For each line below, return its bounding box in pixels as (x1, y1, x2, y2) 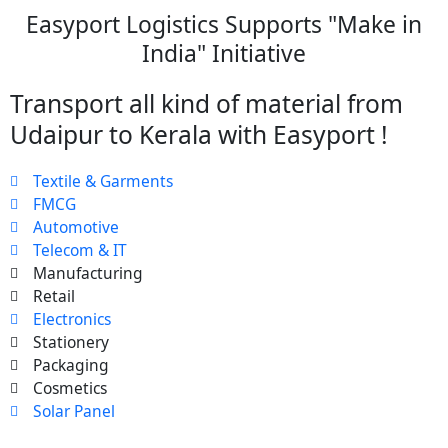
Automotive (32, 216, 119, 239)
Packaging (32, 354, 109, 377)
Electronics (32, 308, 111, 331)
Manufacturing (32, 262, 143, 285)
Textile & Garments (32, 170, 173, 193)
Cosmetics (32, 377, 107, 400)
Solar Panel (32, 400, 115, 423)
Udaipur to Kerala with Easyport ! (10, 118, 388, 152)
